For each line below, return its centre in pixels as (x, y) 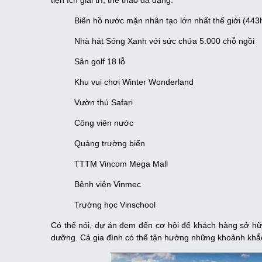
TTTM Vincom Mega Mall (121, 164)
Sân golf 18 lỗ (100, 62)
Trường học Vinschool (115, 205)
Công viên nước (104, 123)
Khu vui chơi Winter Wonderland (134, 82)
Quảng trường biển (110, 144)
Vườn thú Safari (104, 103)
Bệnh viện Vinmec (108, 185)
